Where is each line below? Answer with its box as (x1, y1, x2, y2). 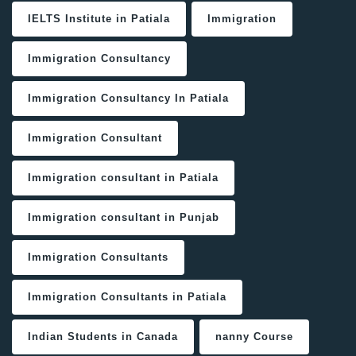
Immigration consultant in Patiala (28, 172, 219, 184)
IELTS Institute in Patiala (28, 13, 170, 25)
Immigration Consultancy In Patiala (28, 92, 229, 105)
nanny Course (215, 331, 293, 343)
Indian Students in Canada (28, 331, 178, 343)
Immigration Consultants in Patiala (28, 291, 226, 304)
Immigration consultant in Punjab (28, 211, 219, 224)
